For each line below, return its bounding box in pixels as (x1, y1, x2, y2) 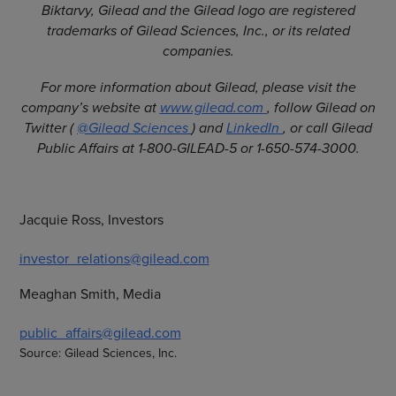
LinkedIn (226, 118, 279, 138)
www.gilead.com (159, 97, 263, 118)
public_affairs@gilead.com (19, 323, 181, 342)
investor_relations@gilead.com (19, 248, 209, 268)
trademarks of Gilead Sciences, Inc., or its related (46, 20, 350, 41)
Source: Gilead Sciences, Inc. (19, 344, 177, 362)
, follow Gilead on (266, 97, 376, 118)
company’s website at (20, 97, 160, 118)
